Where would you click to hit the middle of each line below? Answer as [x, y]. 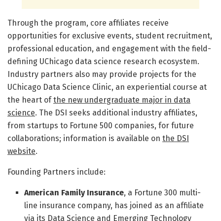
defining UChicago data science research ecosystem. [103, 62]
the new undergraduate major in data [122, 100]
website [21, 151]
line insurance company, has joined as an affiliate [114, 206]
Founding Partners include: [56, 172]
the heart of [30, 100]
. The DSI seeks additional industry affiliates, [116, 113]
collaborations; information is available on [85, 139]
